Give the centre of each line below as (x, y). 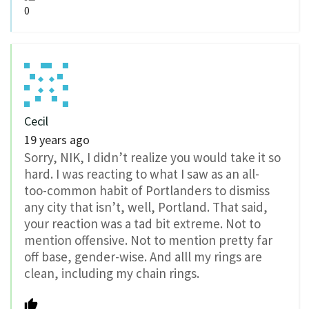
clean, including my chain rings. (112, 273)
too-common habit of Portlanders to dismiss (147, 190)
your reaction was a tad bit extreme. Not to (142, 223)
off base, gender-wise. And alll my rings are (143, 256)
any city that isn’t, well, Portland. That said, (146, 207)
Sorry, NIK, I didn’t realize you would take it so (152, 157)
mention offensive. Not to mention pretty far (148, 240)
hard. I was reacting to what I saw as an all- (142, 173)
